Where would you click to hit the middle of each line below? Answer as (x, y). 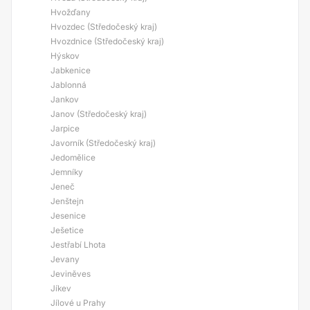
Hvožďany (71, 12)
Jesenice (68, 216)
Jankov (65, 99)
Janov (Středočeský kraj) (99, 114)
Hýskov (65, 56)
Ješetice (67, 230)
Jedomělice (73, 157)
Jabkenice (71, 70)
